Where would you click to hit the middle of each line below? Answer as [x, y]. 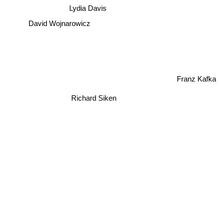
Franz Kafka [196, 80]
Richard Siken [92, 98]
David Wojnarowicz [59, 22]
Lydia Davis [88, 8]
